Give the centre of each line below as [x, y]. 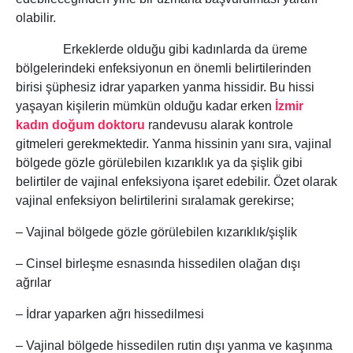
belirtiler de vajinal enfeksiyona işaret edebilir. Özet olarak [176, 182]
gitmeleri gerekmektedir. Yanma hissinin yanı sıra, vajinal [174, 144]
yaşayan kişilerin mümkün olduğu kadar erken [145, 106]
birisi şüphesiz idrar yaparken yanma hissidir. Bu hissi [165, 87]
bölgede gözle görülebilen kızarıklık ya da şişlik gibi [159, 163]
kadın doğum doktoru [80, 125]
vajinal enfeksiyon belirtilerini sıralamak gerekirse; [155, 201]
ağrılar [33, 283]
